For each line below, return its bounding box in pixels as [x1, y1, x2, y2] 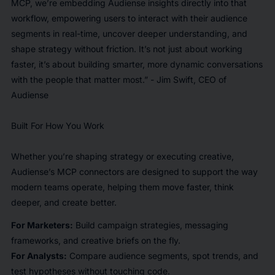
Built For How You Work [10, 120, 104, 131]
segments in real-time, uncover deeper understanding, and [10, 28, 247, 39]
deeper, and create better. [10, 197, 119, 207]
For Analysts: [10, 250, 67, 261]
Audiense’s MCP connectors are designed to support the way [10, 166, 258, 177]
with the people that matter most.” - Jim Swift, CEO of [10, 74, 227, 85]
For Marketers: [10, 220, 73, 230]
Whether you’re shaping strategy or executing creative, [10, 151, 234, 161]
